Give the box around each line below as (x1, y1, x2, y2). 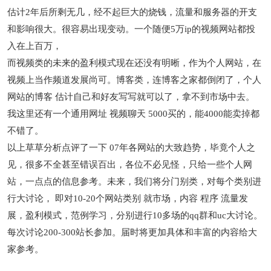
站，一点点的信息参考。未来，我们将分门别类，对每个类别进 (7, 177, 262, 186)
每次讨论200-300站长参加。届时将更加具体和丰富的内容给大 (7, 227, 258, 237)
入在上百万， (7, 41, 62, 51)
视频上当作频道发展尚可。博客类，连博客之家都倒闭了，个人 (7, 75, 262, 85)
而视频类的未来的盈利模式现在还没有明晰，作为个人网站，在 (7, 58, 262, 68)
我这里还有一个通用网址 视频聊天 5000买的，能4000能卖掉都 (7, 109, 260, 119)
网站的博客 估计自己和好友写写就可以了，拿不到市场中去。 (7, 92, 258, 102)
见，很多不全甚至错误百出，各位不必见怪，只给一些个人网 (7, 160, 253, 169)
